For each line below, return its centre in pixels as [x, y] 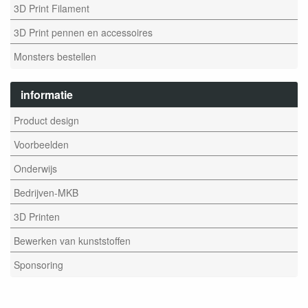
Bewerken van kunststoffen [72, 240]
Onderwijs [35, 168]
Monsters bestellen [55, 56]
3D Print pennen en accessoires [83, 32]
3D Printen [37, 216]
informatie [47, 95]
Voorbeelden [41, 144]
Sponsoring [38, 264]
